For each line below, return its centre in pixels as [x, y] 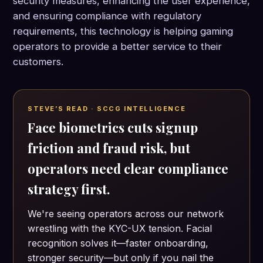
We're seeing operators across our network [126, 214]
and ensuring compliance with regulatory [107, 16]
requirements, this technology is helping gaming [123, 31]
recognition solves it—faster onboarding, [118, 243]
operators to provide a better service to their [117, 47]
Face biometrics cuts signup [113, 128]
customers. [38, 62]
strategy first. [69, 189]
